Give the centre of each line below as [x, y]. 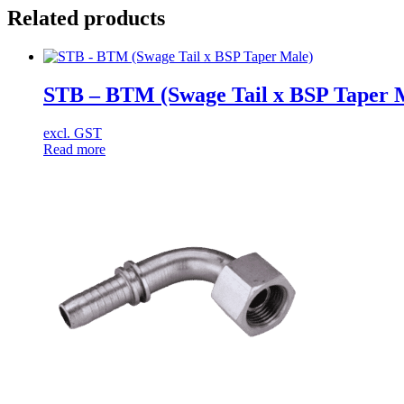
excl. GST [73, 133]
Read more [74, 149]
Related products [86, 18]
